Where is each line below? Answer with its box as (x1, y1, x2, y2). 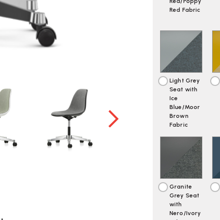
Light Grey (169, 77, 200, 84)
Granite (169, 183, 192, 191)
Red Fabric (169, 6, 201, 13)
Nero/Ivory (169, 210, 201, 217)
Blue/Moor (169, 104, 200, 111)
